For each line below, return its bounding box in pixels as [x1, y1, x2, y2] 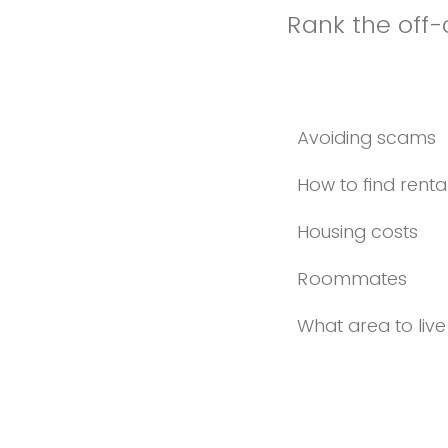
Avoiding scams [297, 124, 436, 150]
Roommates [297, 265, 407, 291]
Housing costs [297, 218, 418, 244]
